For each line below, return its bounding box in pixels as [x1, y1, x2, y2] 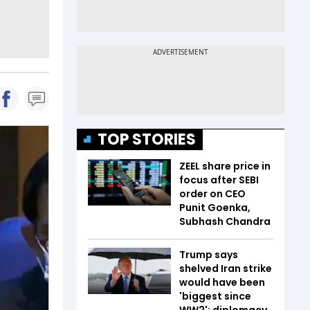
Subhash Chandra [179, 214, 271, 228]
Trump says [179, 247, 238, 262]
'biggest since [179, 289, 251, 303]
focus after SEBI [179, 172, 259, 187]
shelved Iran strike [179, 261, 272, 275]
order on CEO [179, 186, 246, 201]
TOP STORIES [98, 128, 196, 150]
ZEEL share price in [179, 158, 271, 173]
